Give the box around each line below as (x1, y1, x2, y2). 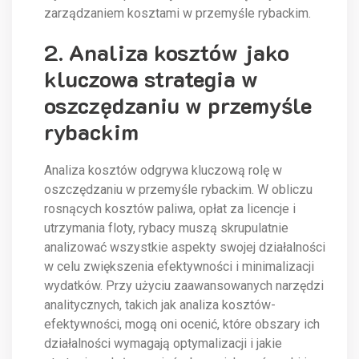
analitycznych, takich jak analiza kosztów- (44, 297, 276, 313)
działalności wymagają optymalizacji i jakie (44, 336, 282, 352)
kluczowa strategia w (44, 64, 258, 94)
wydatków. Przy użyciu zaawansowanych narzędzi (44, 278, 324, 294)
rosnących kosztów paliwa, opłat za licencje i (44, 201, 296, 217)
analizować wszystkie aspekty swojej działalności (44, 240, 325, 256)
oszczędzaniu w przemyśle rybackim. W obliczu (44, 182, 313, 198)
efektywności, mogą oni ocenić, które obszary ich (44, 317, 320, 333)
